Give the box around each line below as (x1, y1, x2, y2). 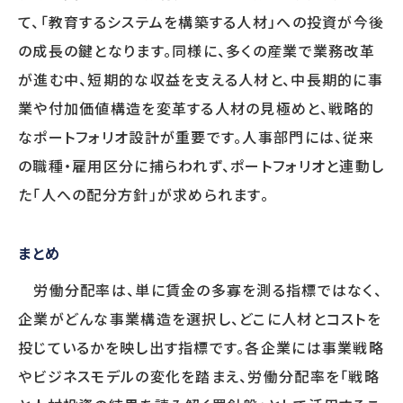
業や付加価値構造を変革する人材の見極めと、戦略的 (18, 100, 375, 118)
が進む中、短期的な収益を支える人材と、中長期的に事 (18, 71, 383, 89)
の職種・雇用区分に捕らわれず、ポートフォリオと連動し (18, 157, 385, 175)
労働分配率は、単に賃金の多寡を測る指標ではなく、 (18, 282, 382, 300)
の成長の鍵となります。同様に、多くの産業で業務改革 (18, 42, 375, 60)
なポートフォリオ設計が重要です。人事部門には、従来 (18, 129, 374, 147)
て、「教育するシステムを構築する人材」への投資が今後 (18, 13, 385, 31)
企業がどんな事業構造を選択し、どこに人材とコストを (18, 310, 381, 328)
